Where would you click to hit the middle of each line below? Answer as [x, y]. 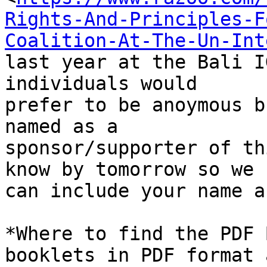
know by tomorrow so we [135, 170]
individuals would [107, 84]
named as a [67, 127]
